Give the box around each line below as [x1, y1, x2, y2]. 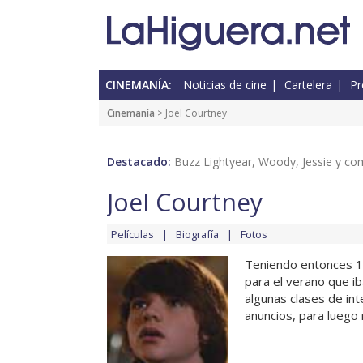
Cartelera [284, 77, 332, 93]
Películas [111, 227, 154, 242]
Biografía [176, 227, 219, 242]
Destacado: [107, 154, 174, 170]
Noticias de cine [183, 77, 267, 93]
